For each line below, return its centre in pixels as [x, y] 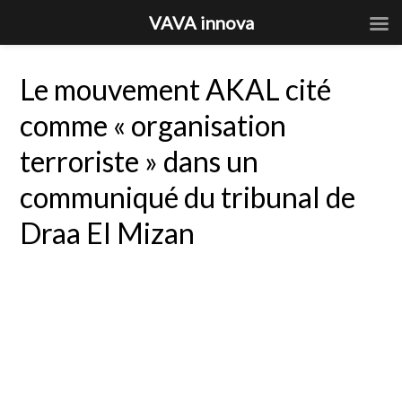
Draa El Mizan [108, 233]
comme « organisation [153, 125]
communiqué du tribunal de [188, 197]
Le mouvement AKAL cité [176, 89]
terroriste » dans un [140, 161]
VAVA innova [201, 22]
